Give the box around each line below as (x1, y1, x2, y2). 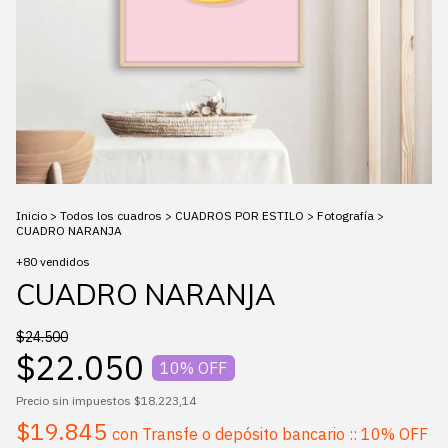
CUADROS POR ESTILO (175, 208, 304, 224)
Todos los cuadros (60, 208, 162, 224)
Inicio (16, 208, 47, 224)
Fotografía (317, 208, 374, 224)
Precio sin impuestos (16, 393, 134, 409)
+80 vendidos (16, 254, 90, 270)
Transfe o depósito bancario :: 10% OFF (142, 424, 428, 445)
